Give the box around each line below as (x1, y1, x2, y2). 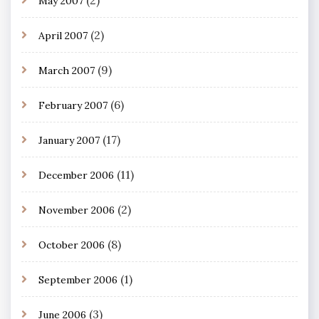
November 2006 (38, 203, 115, 216)
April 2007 (38, 28, 88, 42)
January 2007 (38, 133, 100, 147)
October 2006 (38, 238, 105, 251)
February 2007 (38, 98, 108, 112)
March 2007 (38, 63, 95, 77)
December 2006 (38, 168, 114, 182)
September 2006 (38, 273, 117, 286)
